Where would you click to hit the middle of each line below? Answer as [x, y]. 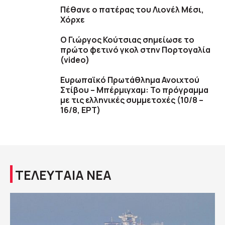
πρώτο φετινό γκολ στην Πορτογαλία [135, 50]
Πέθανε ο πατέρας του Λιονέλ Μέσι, [132, 10]
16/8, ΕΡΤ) [80, 110]
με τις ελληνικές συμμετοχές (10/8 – [132, 100]
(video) [75, 60]
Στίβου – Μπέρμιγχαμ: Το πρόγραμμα [134, 90]
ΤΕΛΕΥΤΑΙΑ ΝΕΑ [63, 175]
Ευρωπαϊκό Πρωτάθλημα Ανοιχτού [130, 80]
